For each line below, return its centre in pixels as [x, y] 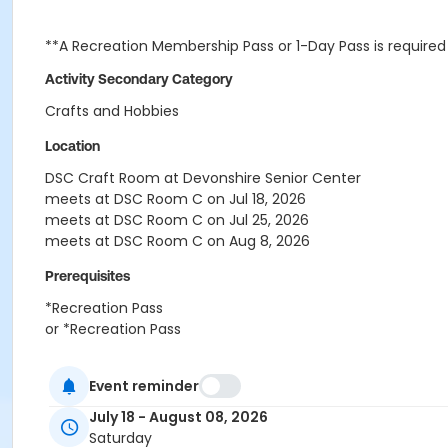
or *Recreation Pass [113, 329]
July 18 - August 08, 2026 [178, 417]
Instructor [76, 364]
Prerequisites [87, 276]
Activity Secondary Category [139, 79]
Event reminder [144, 385]
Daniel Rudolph [96, 396]
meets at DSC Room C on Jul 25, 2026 [177, 220]
